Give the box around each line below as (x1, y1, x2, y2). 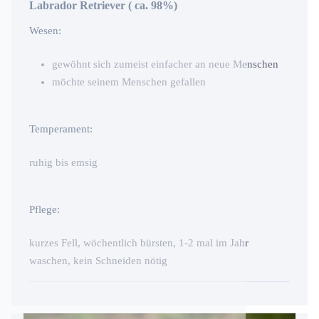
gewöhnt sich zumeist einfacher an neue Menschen (52, 58, 278, 70)
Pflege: (29, 203, 60, 215)
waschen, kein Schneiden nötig (29, 254, 167, 266)
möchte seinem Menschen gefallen (52, 75, 206, 88)
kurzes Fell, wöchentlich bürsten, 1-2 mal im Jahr (29, 236, 249, 249)
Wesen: (29, 24, 61, 36)
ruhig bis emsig (29, 156, 98, 168)
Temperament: (29, 122, 93, 135)
